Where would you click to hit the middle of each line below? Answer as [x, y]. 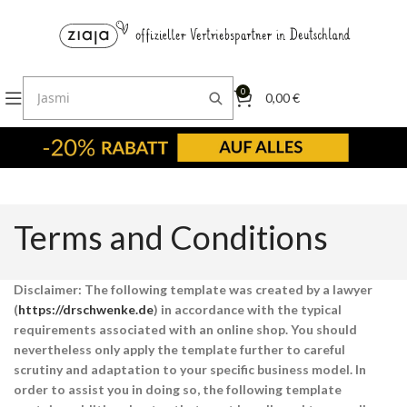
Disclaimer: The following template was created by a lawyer [193, 289]
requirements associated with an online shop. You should [185, 329]
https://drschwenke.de [86, 309]
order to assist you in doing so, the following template [178, 389]
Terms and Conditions [171, 237]
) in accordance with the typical [248, 309]
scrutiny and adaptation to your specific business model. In [190, 369]
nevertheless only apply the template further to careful [179, 349]
